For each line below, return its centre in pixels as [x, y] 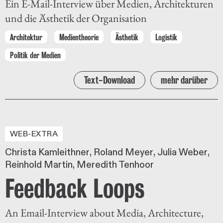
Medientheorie [79, 37]
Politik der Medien [35, 55]
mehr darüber [184, 80]
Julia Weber [182, 152]
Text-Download [110, 80]
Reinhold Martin [39, 165]
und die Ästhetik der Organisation [76, 18]
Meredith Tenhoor [115, 165]
